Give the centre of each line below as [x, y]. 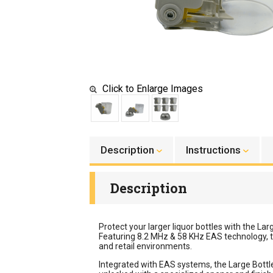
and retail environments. [145, 246]
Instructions [214, 150]
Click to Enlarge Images [151, 89]
